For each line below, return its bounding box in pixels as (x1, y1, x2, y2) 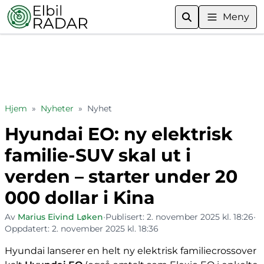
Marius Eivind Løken (18, 212, 103, 222)
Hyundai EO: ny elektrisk (5, 123, 233, 145)
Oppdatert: (5, 223, 52, 234)
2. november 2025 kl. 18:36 (52, 223, 159, 234)
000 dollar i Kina (5, 187, 155, 209)
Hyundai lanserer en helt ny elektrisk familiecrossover (5, 245, 256, 256)
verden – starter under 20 (5, 166, 237, 187)
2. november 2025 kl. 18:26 (147, 212, 253, 222)
